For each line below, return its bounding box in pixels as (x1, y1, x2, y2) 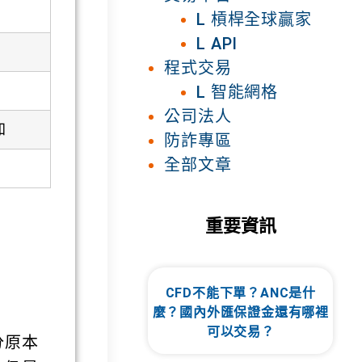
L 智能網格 (196, 82, 279, 102)
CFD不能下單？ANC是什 (165, 284, 317, 301)
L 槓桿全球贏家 (196, 9, 312, 29)
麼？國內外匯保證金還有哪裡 (152, 304, 330, 320)
